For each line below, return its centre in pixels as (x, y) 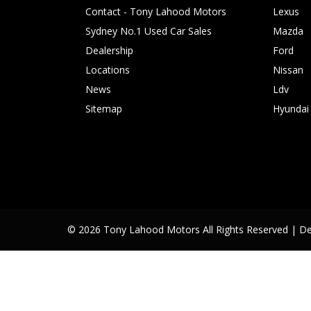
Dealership (109, 50)
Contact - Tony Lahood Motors (156, 11)
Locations (108, 70)
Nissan (288, 70)
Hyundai (291, 109)
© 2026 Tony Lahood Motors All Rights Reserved (179, 229)
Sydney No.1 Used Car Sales (149, 31)
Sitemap (104, 109)
